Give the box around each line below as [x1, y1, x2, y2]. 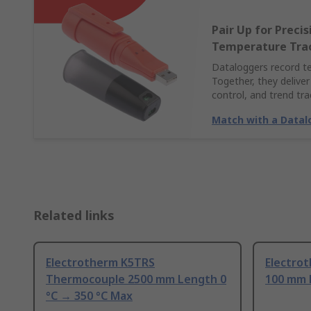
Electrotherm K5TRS [46, 255, 155, 271]
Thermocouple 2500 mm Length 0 [46, 271, 226, 287]
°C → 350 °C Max [46, 288, 133, 304]
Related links [33, 207, 115, 224]
